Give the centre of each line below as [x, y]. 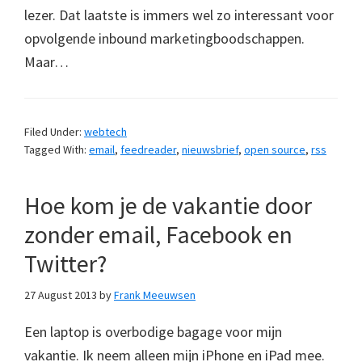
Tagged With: [57, 149]
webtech [105, 131]
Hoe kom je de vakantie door [168, 205]
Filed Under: [54, 131]
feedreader [148, 149]
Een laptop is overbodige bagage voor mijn [153, 331]
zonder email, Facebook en [158, 234]
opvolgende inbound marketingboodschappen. [164, 38]
